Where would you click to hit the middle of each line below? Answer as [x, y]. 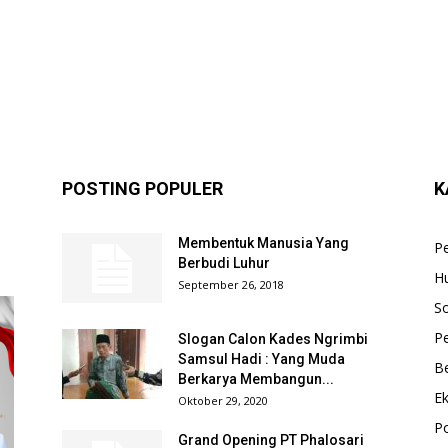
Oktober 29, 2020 [223, 400]
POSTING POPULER [142, 188]
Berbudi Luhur [224, 262]
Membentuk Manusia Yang [263, 242]
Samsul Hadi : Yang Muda [261, 358]
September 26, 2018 [231, 284]
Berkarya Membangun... [256, 378]
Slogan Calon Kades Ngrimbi [273, 338]
